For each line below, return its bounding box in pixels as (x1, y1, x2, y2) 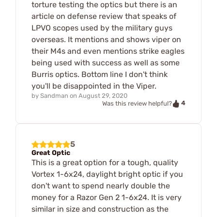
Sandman (40, 92, 68, 100)
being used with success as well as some (31, 58, 180, 68)
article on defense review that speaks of (31, 12, 176, 21)
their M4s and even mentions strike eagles (31, 46, 185, 56)
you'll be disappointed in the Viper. (31, 81, 156, 91)
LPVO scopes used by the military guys (31, 23, 172, 33)
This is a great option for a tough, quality (31, 157, 178, 167)
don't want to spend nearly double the (31, 181, 170, 190)
